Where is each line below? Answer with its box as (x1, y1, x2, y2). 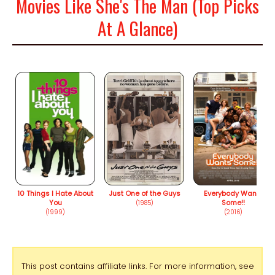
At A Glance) (98, 14, 177, 41)
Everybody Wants (203, 188, 263, 198)
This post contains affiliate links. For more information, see (21, 260, 254, 273)
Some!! (222, 197, 245, 207)
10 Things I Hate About (17, 188, 93, 198)
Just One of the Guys (108, 188, 180, 198)
